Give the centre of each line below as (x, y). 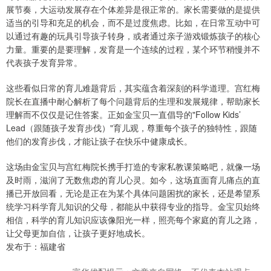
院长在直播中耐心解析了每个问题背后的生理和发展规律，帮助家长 (133, 101)
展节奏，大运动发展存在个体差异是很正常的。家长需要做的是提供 (133, 9)
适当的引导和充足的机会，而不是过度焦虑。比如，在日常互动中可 (133, 23)
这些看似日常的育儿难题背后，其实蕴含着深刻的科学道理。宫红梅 (133, 88)
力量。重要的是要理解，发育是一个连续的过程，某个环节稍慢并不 (133, 49)
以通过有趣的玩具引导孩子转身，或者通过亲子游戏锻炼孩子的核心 (133, 36)
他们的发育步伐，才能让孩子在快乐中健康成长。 (99, 141)
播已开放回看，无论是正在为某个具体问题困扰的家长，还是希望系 (133, 193)
